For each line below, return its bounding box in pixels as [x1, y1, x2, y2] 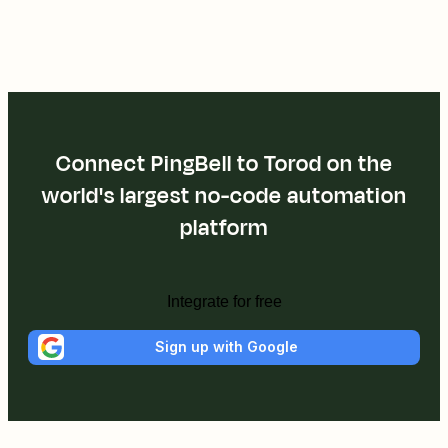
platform [180, 211, 268, 244]
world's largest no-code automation [41, 179, 407, 212]
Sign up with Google [154, 338, 298, 356]
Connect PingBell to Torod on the [55, 147, 393, 180]
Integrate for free [166, 292, 282, 310]
